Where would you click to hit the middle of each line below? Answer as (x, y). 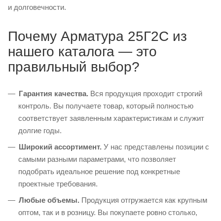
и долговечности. (37, 7)
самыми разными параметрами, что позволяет (97, 159)
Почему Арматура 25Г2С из (97, 36)
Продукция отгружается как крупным (143, 200)
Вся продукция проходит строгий (145, 93)
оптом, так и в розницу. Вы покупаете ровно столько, (108, 212)
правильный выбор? (74, 67)
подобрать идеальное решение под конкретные (99, 171)
